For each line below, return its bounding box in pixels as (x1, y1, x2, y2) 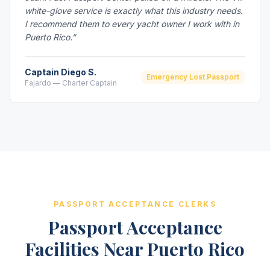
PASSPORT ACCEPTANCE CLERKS (53, 199, 217, 209)
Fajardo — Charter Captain (25, 78, 117, 87)
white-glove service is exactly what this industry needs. (25, 5, 243, 16)
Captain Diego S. (25, 67, 96, 77)
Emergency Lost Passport (146, 72, 239, 81)
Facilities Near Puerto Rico (25, 237, 245, 261)
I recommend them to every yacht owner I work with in (25, 19, 239, 29)
